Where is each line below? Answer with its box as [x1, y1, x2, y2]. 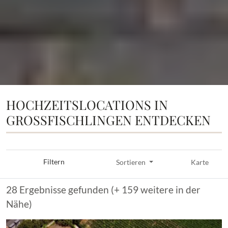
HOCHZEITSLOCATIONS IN [6, 96, 168, 113]
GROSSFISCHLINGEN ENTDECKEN [6, 111, 211, 128]
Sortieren [116, 158, 146, 166]
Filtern [43, 158, 65, 166]
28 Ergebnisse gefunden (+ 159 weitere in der [6, 183, 201, 195]
